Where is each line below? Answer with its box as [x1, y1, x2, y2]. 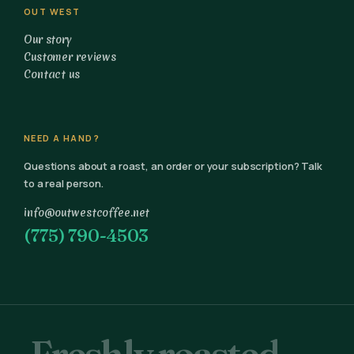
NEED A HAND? [24, 132, 100, 145]
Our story [24, 32, 72, 47]
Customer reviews [24, 50, 117, 65]
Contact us [24, 67, 80, 82]
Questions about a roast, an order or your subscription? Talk [24, 159, 322, 174]
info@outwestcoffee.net [24, 205, 150, 220]
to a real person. [24, 176, 104, 191]
